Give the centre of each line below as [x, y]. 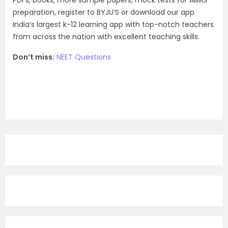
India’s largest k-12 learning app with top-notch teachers [113, 24]
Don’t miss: [34, 57]
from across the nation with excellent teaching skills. [106, 37]
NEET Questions [84, 57]
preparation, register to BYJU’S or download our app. [104, 12]
